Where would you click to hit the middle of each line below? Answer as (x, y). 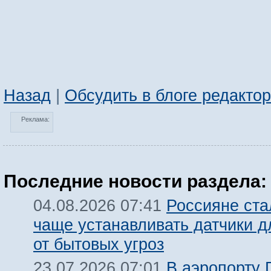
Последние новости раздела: (135, 181)
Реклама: (35, 119)
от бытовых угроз (99, 244)
